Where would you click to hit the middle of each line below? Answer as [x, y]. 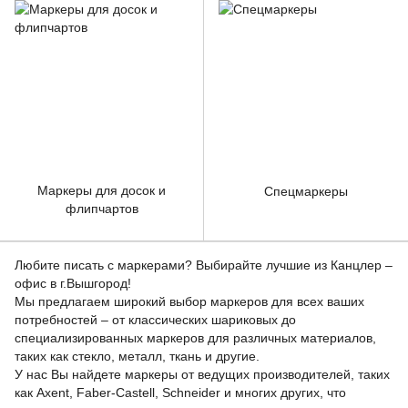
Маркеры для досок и [102, 190]
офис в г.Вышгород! [73, 283]
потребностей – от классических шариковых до [155, 320]
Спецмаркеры [306, 191]
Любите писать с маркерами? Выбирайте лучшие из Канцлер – [204, 265]
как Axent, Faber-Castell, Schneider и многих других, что [180, 393]
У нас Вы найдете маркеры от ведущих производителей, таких [202, 374]
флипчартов [102, 209]
